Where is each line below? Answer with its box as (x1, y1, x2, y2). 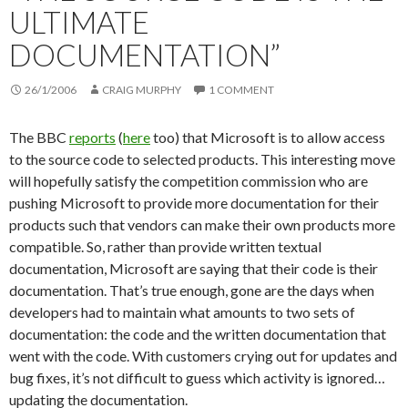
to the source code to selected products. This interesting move (9, 150, 395, 168)
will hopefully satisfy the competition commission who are (9, 172, 368, 189)
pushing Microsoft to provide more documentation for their (9, 194, 379, 211)
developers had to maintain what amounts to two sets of (9, 303, 355, 321)
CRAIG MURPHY (102, 83, 181, 97)
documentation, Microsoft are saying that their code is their (9, 260, 378, 277)
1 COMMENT (209, 83, 274, 97)
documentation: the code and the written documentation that (9, 325, 386, 342)
